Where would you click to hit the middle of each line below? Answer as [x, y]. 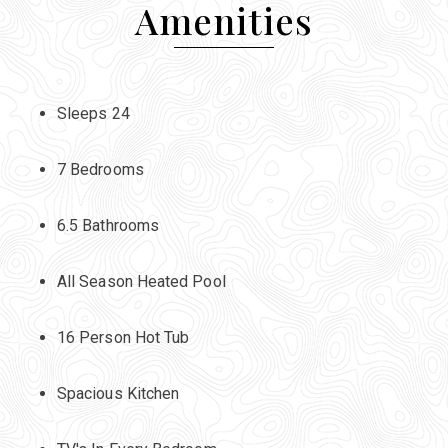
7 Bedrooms [100, 169]
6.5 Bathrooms [107, 225]
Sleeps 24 [93, 113]
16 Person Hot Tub [123, 337]
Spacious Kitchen [118, 393]
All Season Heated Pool [141, 281]
